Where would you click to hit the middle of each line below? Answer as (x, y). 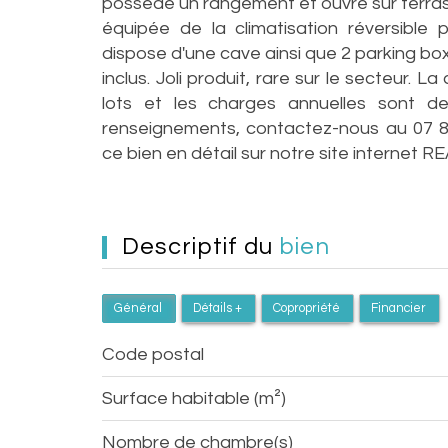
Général (138, 308)
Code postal (159, 354)
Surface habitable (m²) (199, 398)
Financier (398, 308)
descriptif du (209, 247)
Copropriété (306, 308)
